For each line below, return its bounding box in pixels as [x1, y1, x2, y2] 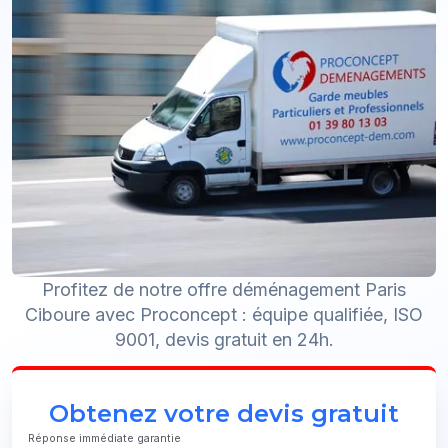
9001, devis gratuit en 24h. [114, 329, 334, 350]
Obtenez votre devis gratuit [49, 399, 399, 428]
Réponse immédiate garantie [28, 432, 181, 445]
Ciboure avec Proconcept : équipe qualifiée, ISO [25, 304, 423, 325]
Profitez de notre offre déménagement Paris [42, 279, 406, 300]
